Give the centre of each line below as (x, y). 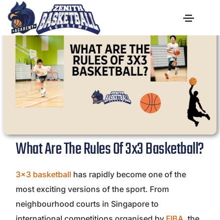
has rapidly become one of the (129, 174)
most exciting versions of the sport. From (92, 189)
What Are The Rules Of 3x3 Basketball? (110, 149)
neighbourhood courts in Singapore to (87, 204)
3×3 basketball (43, 174)
